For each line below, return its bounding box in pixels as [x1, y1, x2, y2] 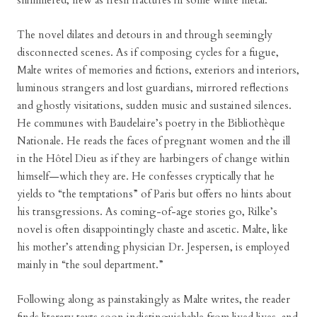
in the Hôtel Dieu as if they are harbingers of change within [17, 151, 290, 166]
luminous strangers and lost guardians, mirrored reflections [17, 81, 289, 95]
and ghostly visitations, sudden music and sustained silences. [17, 98, 292, 113]
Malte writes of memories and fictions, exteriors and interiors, [17, 63, 299, 77]
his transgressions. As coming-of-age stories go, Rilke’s [17, 204, 277, 219]
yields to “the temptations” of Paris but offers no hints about [17, 187, 292, 201]
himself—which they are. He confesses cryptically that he [17, 169, 275, 183]
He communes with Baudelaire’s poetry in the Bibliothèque [17, 116, 285, 130]
